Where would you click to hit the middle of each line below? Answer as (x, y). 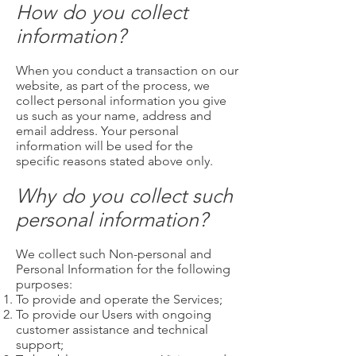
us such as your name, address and (114, 116)
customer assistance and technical (112, 329)
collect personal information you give (121, 101)
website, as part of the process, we (113, 85)
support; (40, 344)
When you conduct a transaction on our (127, 70)
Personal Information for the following (123, 269)
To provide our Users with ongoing (114, 314)
